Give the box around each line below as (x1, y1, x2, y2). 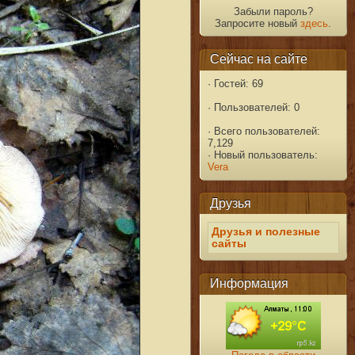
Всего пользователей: (210, 125, 320, 138)
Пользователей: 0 (210, 101, 300, 114)
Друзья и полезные (211, 225, 320, 238)
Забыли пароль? (233, 5, 313, 17)
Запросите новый (215, 17, 301, 29)
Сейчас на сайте (210, 52, 308, 67)
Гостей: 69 (210, 78, 263, 90)
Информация (210, 277, 289, 291)
